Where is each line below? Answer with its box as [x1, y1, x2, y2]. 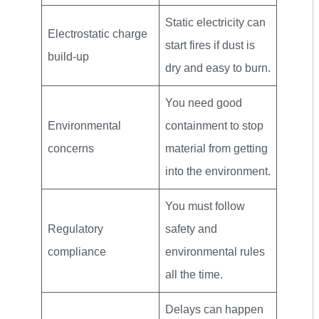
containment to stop [165, 119, 263, 132]
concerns [48, 142, 94, 155]
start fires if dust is [165, 38, 255, 51]
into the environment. [165, 164, 271, 177]
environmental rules [165, 245, 265, 258]
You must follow [165, 199, 245, 212]
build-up [48, 50, 89, 63]
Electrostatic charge [48, 27, 147, 40]
